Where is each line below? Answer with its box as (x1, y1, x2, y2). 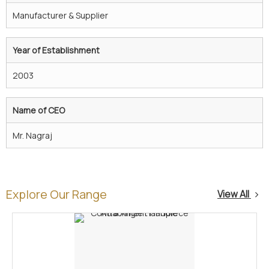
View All (217, 187, 251, 201)
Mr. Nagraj (13, 129, 52, 141)
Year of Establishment (13, 44, 100, 56)
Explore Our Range (6, 186, 107, 202)
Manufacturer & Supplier (13, 9, 108, 21)
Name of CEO (13, 104, 65, 116)
